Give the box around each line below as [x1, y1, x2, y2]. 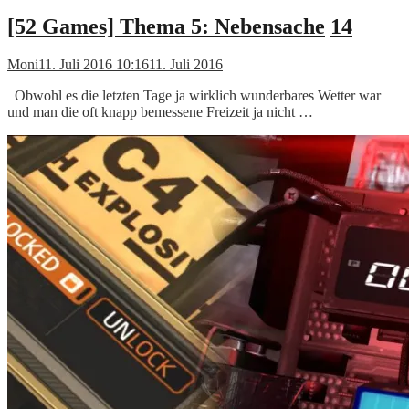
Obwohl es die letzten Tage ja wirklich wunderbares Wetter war [7, 88, 381, 104]
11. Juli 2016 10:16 [38, 57, 149, 73]
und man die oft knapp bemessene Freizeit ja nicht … [7, 104, 313, 121]
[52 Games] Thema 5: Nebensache [7, 14, 325, 38]
